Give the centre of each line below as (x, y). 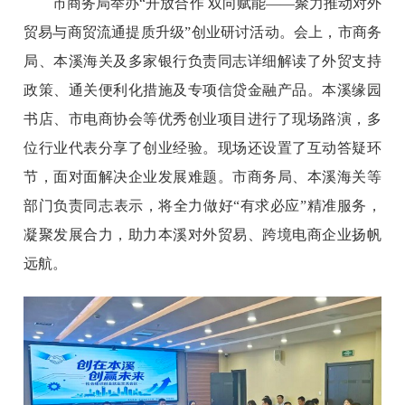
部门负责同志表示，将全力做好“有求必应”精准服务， (202, 205)
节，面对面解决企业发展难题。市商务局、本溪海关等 (202, 176)
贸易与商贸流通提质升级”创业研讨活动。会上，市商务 (202, 32)
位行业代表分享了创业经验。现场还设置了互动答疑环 (202, 147)
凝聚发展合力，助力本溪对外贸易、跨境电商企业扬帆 (202, 234)
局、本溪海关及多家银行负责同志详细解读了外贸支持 (202, 61)
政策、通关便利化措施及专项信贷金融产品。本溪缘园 (202, 89)
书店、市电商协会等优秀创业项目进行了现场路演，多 (202, 118)
